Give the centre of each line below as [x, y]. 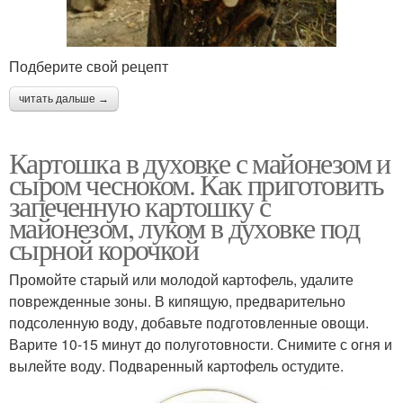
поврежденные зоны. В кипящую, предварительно [177, 301]
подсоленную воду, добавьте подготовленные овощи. [189, 323]
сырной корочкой [103, 249]
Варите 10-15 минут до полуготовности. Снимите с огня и [201, 345]
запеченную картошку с [140, 206]
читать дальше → [64, 99]
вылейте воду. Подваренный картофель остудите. [176, 366]
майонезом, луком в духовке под [184, 228]
